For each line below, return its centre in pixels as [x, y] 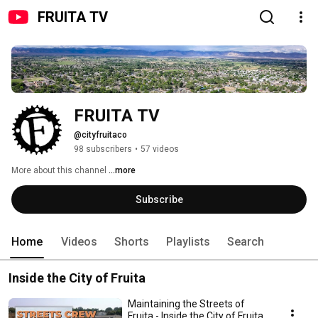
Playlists [188, 242]
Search [246, 242]
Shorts [132, 242]
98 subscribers [103, 149]
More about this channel [59, 171]
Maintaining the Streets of [186, 304]
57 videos [160, 149]
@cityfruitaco [100, 135]
